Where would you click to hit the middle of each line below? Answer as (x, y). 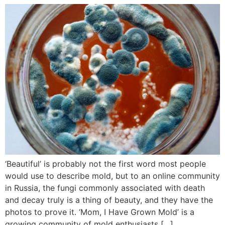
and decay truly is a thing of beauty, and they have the (109, 200)
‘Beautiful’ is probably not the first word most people (105, 163)
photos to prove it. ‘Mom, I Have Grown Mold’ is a (100, 212)
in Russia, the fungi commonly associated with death (105, 188)
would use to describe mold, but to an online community (113, 176)
